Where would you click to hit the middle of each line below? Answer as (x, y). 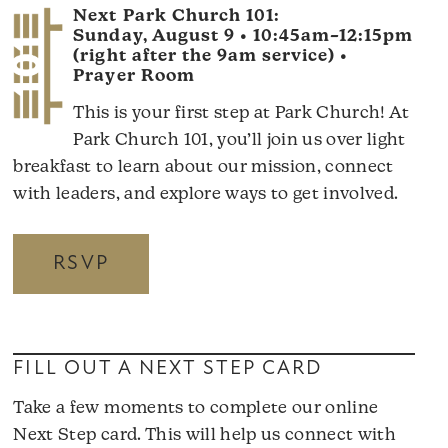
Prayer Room (134, 77)
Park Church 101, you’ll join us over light (239, 140)
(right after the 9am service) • (211, 57)
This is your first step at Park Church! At (241, 113)
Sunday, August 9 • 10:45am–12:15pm (243, 37)
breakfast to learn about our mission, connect (203, 167)
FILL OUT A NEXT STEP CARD (168, 369)
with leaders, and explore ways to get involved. (206, 194)
